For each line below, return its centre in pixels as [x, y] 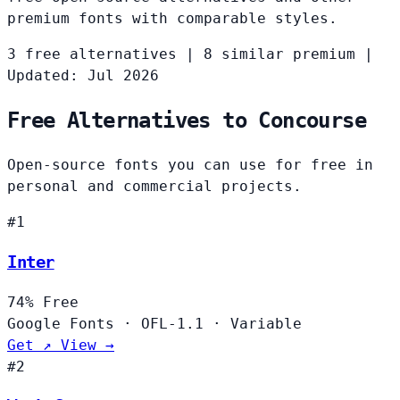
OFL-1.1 [172, 323]
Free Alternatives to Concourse [187, 121]
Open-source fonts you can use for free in [190, 165]
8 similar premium [279, 54]
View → [87, 345]
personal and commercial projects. [154, 187]
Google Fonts [65, 323]
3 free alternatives [92, 54]
